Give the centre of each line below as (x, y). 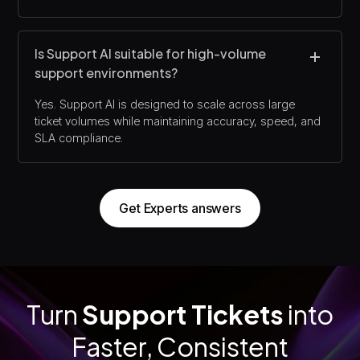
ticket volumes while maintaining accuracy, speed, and (178, 121)
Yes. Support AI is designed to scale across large (165, 104)
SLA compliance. (79, 137)
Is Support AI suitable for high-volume (151, 53)
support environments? (106, 72)
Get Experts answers (180, 208)
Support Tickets (183, 314)
